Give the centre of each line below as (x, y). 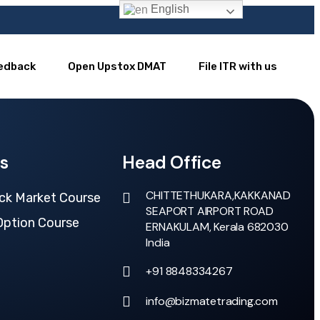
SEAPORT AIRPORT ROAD (210, 211)
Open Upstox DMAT (117, 66)
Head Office (172, 162)
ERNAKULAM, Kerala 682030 (217, 227)
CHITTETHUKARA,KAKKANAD (218, 195)
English (169, 9)
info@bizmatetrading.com (212, 301)
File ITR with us (238, 66)
